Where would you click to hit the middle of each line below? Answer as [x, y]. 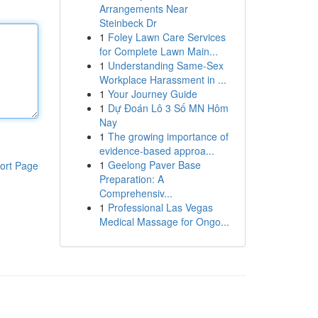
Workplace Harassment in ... [163, 79]
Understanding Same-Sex [165, 65]
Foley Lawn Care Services [166, 37]
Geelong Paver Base [154, 165]
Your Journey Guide [152, 94]
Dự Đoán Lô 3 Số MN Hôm [168, 108]
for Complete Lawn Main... [158, 51]
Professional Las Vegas [160, 207]
